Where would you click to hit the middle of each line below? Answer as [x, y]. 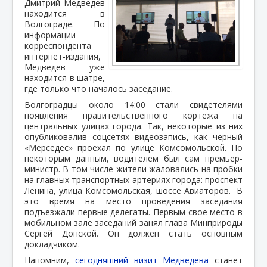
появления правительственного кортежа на [133, 115]
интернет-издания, [63, 56]
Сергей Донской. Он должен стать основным [133, 233]
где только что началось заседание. [99, 88]
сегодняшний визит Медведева [142, 260]
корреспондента [58, 45]
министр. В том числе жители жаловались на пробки [133, 169]
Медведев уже [65, 67]
